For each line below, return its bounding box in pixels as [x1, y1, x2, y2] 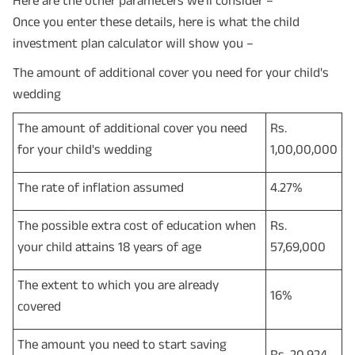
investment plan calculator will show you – [13, 35, 254, 50]
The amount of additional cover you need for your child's [13, 64, 329, 79]
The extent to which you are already [17, 277, 219, 292]
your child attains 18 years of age [17, 239, 201, 254]
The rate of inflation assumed [17, 179, 184, 194]
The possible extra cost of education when [17, 217, 256, 232]
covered [17, 298, 61, 313]
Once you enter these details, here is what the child [13, 13, 300, 29]
